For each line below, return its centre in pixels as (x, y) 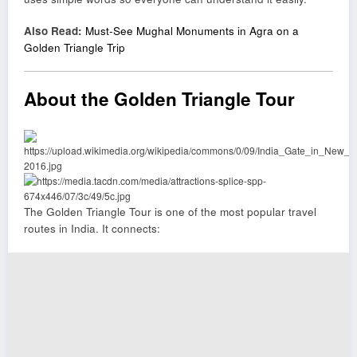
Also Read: (53, 30)
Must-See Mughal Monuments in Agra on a (192, 30)
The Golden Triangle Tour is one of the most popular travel (170, 212)
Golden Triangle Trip (75, 47)
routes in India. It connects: (92, 229)
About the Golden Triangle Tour (159, 98)
